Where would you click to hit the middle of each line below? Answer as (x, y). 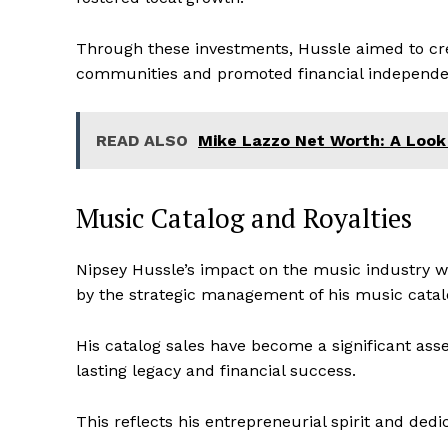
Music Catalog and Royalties (244, 218)
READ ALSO (142, 141)
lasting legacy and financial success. (216, 371)
